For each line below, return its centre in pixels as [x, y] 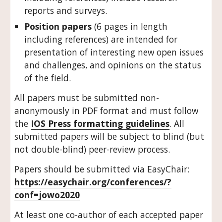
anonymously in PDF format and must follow [107, 111]
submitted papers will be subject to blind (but [110, 136]
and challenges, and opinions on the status [113, 65]
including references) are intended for [101, 39]
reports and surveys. [66, 10]
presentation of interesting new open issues [114, 52]
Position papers [58, 26]
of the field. [48, 78]
